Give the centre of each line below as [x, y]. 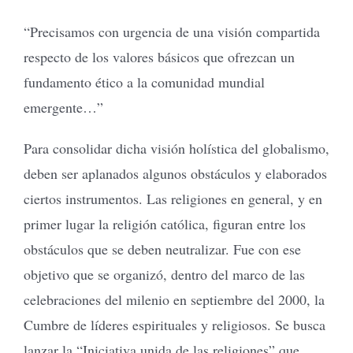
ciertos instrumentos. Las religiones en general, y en [173, 198]
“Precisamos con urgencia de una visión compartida [172, 31]
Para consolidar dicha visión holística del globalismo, [176, 148]
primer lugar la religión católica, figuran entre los [165, 223]
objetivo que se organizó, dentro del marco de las [164, 274]
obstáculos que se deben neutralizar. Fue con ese [162, 249]
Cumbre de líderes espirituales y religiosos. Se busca [175, 324]
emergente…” [63, 107]
